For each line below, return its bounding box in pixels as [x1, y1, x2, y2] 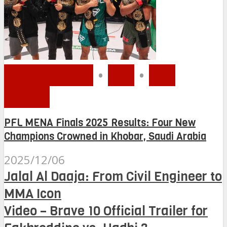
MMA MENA [4, 64, 93, 86]
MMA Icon [4, 184, 61, 202]
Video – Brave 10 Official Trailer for [4, 202, 208, 219]
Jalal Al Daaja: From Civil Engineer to [4, 167, 222, 185]
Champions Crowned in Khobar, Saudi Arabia [4, 130, 206, 144]
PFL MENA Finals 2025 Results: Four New [4, 116, 196, 130]
